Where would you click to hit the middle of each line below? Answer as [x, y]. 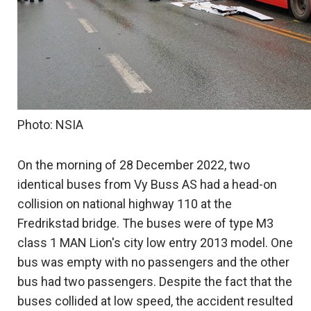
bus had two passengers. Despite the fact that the [155, 282]
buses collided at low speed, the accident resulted [155, 301]
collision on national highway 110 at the [125, 204]
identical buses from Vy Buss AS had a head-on [147, 185]
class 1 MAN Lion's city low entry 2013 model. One [155, 243]
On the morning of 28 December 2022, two [134, 165]
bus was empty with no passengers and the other [153, 262]
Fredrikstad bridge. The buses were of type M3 [145, 224]
